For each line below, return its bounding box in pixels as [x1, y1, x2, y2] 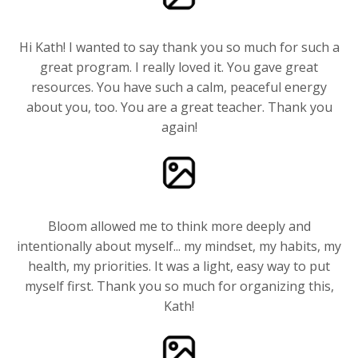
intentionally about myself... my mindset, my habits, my [17, 237, 341, 255]
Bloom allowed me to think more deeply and [47, 217, 311, 235]
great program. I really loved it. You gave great [40, 58, 318, 76]
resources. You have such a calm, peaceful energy [31, 78, 327, 96]
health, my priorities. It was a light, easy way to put [28, 257, 330, 275]
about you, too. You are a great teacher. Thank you [26, 97, 332, 116]
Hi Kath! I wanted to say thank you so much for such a [18, 38, 340, 56]
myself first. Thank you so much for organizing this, [24, 276, 334, 295]
